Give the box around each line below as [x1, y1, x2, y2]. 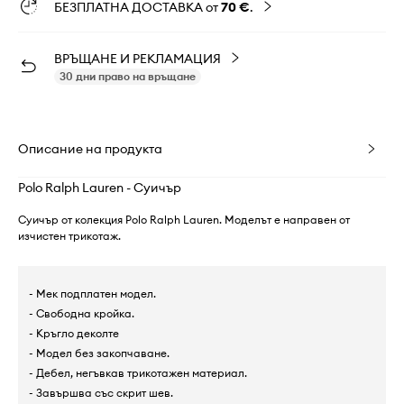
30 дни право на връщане [60, 69, 196, 83]
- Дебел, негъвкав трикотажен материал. [29, 366, 247, 380]
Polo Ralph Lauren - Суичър [18, 179, 181, 196]
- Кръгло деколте [29, 326, 119, 340]
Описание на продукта [18, 141, 162, 157]
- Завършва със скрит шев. [29, 386, 173, 399]
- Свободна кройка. [29, 307, 134, 320]
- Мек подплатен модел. [29, 287, 156, 300]
